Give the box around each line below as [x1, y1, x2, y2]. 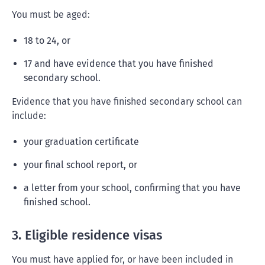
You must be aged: [12, 9, 90, 20]
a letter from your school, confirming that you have [24, 182, 241, 193]
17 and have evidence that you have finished [24, 58, 214, 69]
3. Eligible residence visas [12, 227, 162, 243]
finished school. [24, 196, 91, 208]
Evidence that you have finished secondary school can [12, 96, 242, 107]
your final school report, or [24, 159, 137, 170]
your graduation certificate [24, 136, 139, 147]
